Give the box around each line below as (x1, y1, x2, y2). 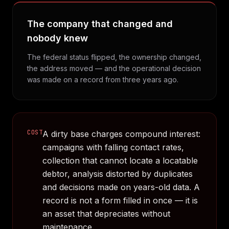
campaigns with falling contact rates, (42, 142, 185, 152)
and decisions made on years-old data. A (42, 182, 200, 192)
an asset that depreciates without (42, 209, 171, 219)
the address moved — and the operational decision (27, 64, 201, 73)
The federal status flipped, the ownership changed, (27, 53, 201, 61)
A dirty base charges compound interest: (42, 129, 201, 139)
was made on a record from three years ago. (27, 75, 178, 84)
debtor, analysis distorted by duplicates (42, 169, 193, 179)
